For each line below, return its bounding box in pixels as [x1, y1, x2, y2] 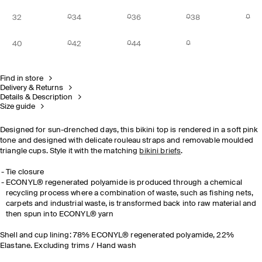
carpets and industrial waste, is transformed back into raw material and [6, 200, 257, 208]
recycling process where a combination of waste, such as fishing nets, [6, 189, 253, 197]
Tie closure [6, 168, 44, 176]
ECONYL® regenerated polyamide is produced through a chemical [6, 179, 242, 187]
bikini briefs [139, 147, 181, 155]
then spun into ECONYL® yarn [6, 211, 114, 218]
